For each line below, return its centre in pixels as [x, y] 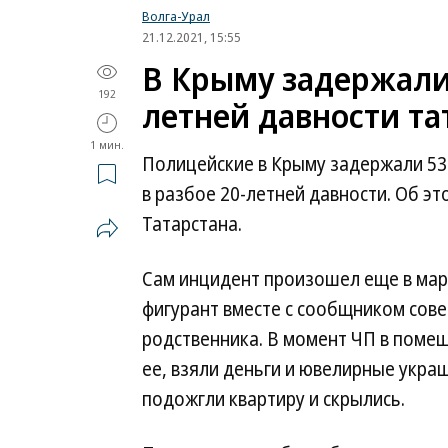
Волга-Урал [176, 16]
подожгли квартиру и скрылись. [273, 399]
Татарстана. [192, 224]
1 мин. [107, 144]
